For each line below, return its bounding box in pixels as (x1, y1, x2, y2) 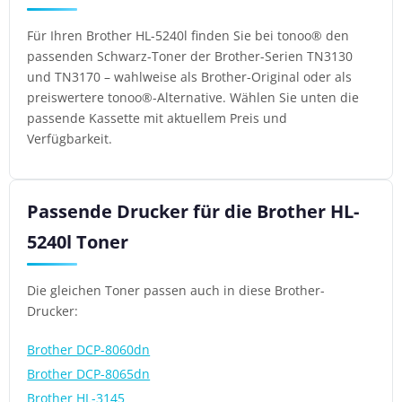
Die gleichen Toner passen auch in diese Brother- (27, 282, 326, 300)
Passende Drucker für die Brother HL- (27, 198, 360, 223)
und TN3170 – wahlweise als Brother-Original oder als (27, 67, 353, 85)
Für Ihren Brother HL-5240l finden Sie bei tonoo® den (27, 26, 350, 44)
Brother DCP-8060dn (27, 341, 151, 359)
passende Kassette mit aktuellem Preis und (27, 109, 288, 127)
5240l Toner (27, 229, 129, 254)
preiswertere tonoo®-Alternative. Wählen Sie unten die (27, 88, 360, 106)
